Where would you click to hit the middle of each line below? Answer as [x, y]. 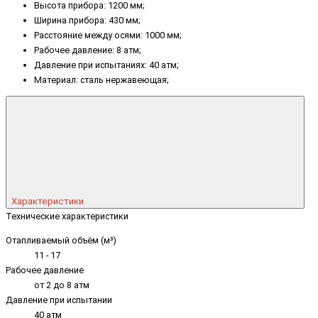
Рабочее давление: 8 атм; [88, 50]
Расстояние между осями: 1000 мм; [108, 35]
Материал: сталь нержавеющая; [102, 79]
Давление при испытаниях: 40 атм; [106, 65]
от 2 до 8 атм [62, 285]
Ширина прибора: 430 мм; [87, 20]
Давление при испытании [59, 300]
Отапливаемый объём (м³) [61, 241]
